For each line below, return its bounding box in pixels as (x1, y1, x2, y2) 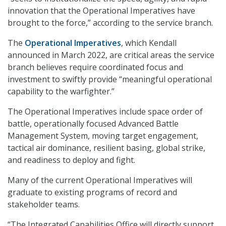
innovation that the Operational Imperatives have (8, 5, 195, 17)
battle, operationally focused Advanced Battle (8, 118, 179, 130)
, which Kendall (121, 37, 177, 49)
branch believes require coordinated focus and (8, 62, 183, 73)
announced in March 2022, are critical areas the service (8, 49, 214, 61)
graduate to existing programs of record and (8, 187, 177, 198)
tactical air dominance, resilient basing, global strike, (8, 142, 205, 154)
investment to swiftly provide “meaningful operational (8, 74, 212, 85)
